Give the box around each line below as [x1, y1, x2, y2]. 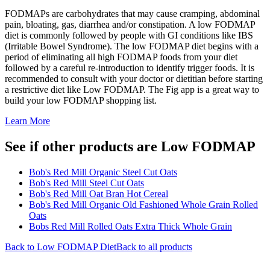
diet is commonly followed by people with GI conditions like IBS [5, 30, 253, 40]
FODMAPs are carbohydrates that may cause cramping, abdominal [5, 8, 260, 19]
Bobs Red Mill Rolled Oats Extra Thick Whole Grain [29, 221, 232, 231]
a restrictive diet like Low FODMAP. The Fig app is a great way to [5, 84, 259, 95]
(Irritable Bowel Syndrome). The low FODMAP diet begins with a [5, 40, 259, 51]
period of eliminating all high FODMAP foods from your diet [5, 51, 237, 62]
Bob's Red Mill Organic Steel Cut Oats [29, 166, 177, 177]
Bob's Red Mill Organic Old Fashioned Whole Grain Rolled [29, 199, 258, 210]
